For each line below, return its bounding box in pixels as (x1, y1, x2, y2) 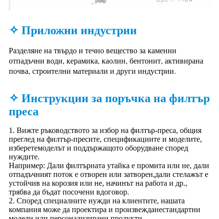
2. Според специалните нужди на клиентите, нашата (9, 196, 185, 205)
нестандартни (154, 205, 200, 214)
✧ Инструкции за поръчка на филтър (9, 91, 210, 105)
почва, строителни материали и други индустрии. (9, 65, 176, 76)
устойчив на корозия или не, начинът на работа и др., (9, 178, 187, 187)
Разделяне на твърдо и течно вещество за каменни (9, 44, 176, 55)
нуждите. (9, 152, 40, 161)
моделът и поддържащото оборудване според (38, 143, 188, 152)
